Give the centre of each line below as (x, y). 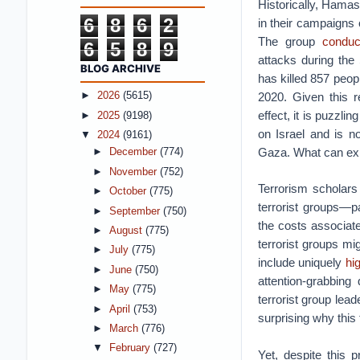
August (127, 230)
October (129, 192)
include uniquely (301, 262)
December (134, 152)
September (136, 211)
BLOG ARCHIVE (120, 68)
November (134, 172)
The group (290, 41)
